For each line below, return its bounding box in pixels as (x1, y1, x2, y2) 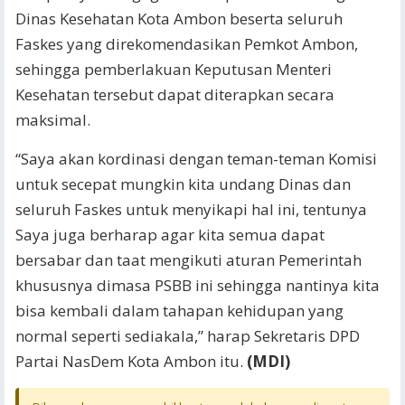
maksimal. (15, 109, 90, 130)
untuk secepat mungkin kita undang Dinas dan (15, 174, 351, 194)
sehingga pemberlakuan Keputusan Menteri (15, 59, 332, 80)
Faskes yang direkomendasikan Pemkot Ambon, (15, 33, 358, 54)
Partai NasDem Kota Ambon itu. (15, 351, 247, 372)
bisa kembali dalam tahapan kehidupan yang (15, 300, 344, 321)
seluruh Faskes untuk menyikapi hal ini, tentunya (15, 199, 367, 220)
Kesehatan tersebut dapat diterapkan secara (15, 84, 334, 105)
